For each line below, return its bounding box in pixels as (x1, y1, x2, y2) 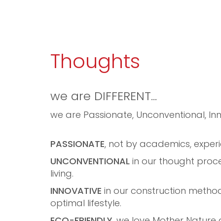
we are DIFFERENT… (50, 88, 157, 104)
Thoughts (50, 47, 140, 75)
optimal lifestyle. (50, 197, 121, 209)
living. (50, 167, 74, 180)
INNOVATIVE (50, 184, 102, 197)
